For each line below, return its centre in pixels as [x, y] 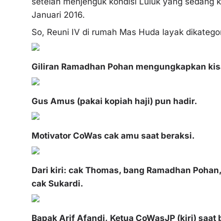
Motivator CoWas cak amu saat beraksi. [113, 135]
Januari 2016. [58, 15]
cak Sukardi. [57, 183]
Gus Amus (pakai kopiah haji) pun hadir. [114, 101]
